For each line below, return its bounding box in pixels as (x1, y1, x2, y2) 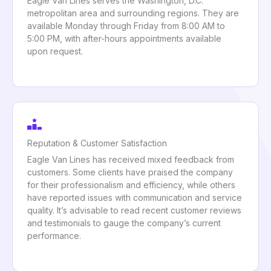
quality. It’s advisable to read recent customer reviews (27, 204, 241, 215)
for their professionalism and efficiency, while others (27, 179, 235, 190)
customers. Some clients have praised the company (27, 166, 233, 177)
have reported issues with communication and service (27, 192, 242, 203)
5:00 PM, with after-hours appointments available (27, 33, 221, 44)
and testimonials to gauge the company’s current (27, 217, 221, 228)
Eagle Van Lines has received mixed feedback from (27, 154, 234, 165)
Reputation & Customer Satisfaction (27, 137, 167, 148)
